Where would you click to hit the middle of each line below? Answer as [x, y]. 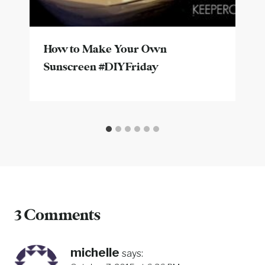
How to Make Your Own [105, 50]
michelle [95, 253]
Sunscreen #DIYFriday [101, 68]
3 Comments [57, 216]
